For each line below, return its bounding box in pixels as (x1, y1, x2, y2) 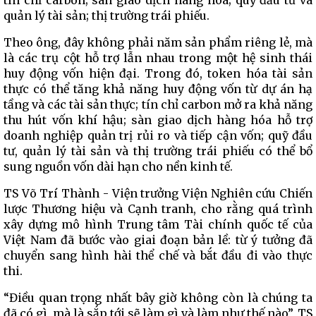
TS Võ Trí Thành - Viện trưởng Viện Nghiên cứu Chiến (4, 186, 312, 200)
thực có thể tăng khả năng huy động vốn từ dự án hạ (4, 82, 312, 96)
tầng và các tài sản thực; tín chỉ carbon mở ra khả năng (4, 97, 312, 111)
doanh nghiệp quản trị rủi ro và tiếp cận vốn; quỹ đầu (4, 128, 312, 142)
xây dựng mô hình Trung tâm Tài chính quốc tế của (4, 217, 312, 231)
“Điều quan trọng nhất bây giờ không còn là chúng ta (4, 291, 312, 305)
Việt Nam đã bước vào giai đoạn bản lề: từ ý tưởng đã (4, 233, 312, 247)
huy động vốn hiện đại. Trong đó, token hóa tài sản (4, 66, 312, 80)
